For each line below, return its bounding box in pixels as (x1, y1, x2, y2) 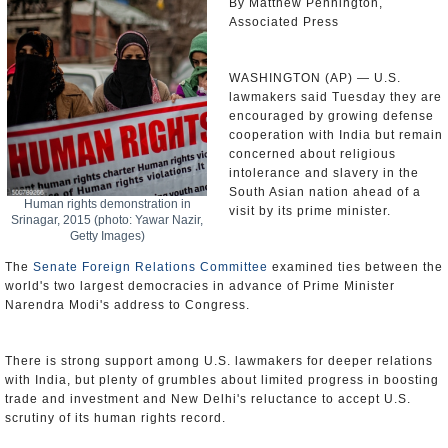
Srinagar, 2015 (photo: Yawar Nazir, (11, 213, 203, 227)
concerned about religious (229, 147, 396, 161)
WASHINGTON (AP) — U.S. (229, 71, 401, 85)
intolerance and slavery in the (229, 166, 419, 180)
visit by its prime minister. (229, 204, 391, 218)
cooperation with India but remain (229, 128, 443, 142)
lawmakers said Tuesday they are (229, 90, 442, 104)
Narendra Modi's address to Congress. (5, 298, 250, 312)
